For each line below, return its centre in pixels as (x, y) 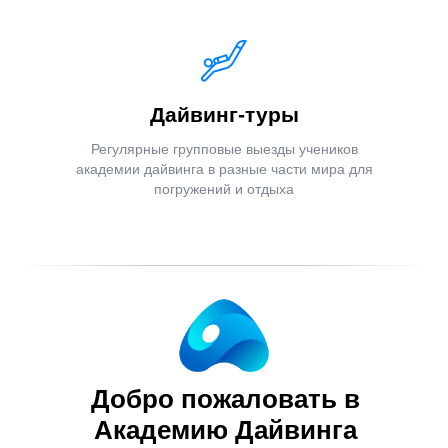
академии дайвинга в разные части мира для (224, 169)
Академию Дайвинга (225, 430)
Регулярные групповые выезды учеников (224, 149)
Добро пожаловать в (225, 399)
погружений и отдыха (224, 189)
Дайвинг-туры (224, 114)
